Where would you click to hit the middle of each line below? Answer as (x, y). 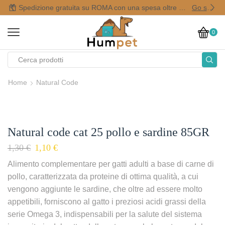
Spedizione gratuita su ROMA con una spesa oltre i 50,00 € (182, 8)
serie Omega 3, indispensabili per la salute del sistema (105, 214)
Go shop (210, 8)
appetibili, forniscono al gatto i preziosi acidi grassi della (107, 201)
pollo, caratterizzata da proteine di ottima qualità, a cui (103, 176)
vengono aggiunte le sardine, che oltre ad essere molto (105, 189)
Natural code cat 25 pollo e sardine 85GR (108, 132)
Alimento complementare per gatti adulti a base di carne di (111, 164)
